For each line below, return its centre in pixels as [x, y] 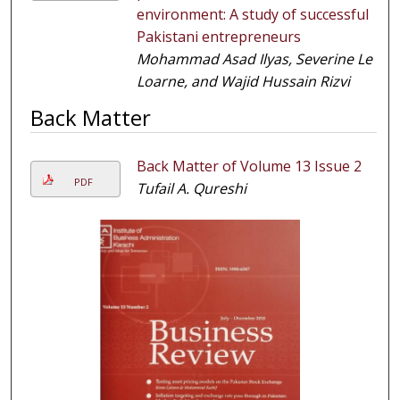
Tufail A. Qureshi [191, 189]
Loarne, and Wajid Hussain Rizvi [243, 82]
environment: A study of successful [252, 15]
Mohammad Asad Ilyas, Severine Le [254, 59]
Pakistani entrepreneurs [218, 37]
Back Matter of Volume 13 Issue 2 [249, 167]
